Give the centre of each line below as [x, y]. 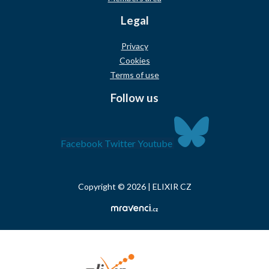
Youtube [155, 143]
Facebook [81, 143]
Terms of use [134, 75]
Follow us [134, 97]
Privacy [134, 46]
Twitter [120, 143]
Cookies [134, 61]
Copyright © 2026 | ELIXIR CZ [134, 186]
